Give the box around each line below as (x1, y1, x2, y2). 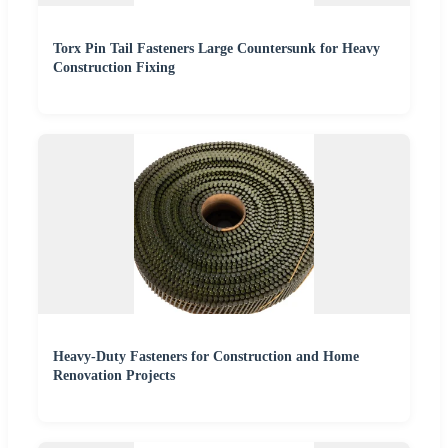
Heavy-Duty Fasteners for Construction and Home (53, 349, 359, 365)
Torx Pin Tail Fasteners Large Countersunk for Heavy (53, 41, 380, 57)
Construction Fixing (53, 60, 175, 76)
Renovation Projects (53, 368, 175, 384)
